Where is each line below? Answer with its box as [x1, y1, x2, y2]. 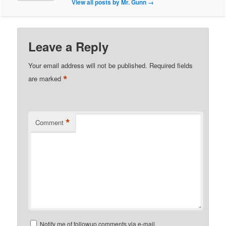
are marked [28, 73, 64, 83]
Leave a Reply [28, 37, 109, 55]
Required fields [149, 60, 193, 70]
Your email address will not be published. [28, 60, 148, 70]
